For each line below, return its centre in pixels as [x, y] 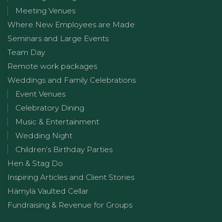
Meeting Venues [45, 10]
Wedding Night [44, 135]
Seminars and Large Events [58, 38]
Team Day [26, 52]
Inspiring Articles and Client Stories [71, 177]
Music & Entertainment [57, 121]
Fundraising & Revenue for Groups [70, 205]
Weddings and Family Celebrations [72, 80]
